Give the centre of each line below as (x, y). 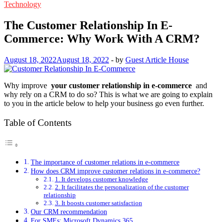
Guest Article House (157, 59)
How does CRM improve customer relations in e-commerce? (115, 171)
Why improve (28, 85)
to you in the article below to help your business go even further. (104, 103)
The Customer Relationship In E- (88, 25)
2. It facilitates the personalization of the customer (122, 187)
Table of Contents (38, 123)
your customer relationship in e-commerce (121, 85)
